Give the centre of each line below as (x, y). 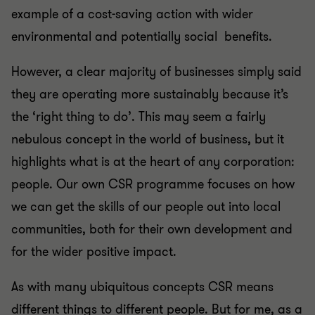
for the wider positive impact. (94, 252)
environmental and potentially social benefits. (142, 37)
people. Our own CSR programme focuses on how (153, 184)
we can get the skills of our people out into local (146, 207)
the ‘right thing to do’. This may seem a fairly (139, 117)
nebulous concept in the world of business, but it (148, 139)
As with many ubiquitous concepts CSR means (142, 287)
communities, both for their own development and (152, 229)
